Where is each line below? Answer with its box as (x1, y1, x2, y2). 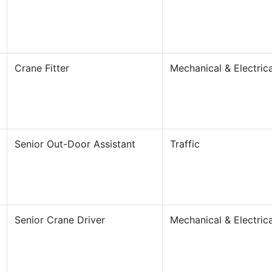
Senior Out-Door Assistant (14, 138, 135, 150)
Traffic (169, 138, 200, 150)
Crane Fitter (14, 62, 69, 74)
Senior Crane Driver (14, 214, 105, 226)
